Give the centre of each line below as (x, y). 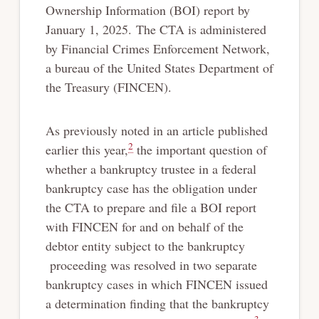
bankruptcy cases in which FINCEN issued (156, 284)
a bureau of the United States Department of (159, 67)
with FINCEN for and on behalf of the (144, 226)
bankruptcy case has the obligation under (151, 188)
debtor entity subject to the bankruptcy (145, 245)
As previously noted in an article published (156, 130)
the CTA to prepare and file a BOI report (151, 207)
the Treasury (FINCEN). (108, 87)
